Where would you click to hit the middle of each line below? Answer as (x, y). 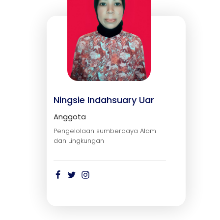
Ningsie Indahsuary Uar (104, 100)
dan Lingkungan (79, 141)
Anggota (70, 117)
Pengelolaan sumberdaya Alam (105, 131)
